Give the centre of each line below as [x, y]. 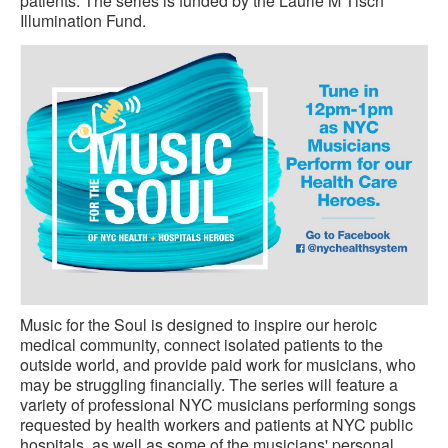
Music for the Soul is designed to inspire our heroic [198, 324]
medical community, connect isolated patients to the [201, 344]
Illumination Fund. [83, 20]
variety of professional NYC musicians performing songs [218, 404]
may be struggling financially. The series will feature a [209, 384]
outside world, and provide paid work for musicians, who [218, 364]
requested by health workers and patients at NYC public [216, 424]
